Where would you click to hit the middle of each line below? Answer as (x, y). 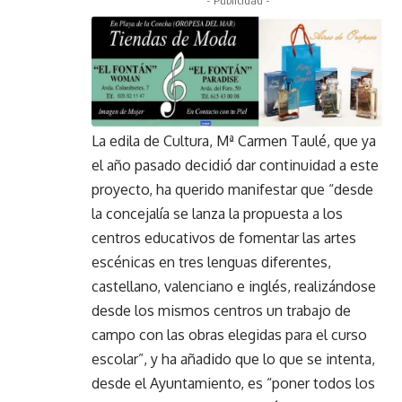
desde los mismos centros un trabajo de (221, 311)
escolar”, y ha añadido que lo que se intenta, (233, 359)
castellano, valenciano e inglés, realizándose (234, 287)
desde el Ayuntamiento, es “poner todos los (233, 384)
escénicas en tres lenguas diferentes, (211, 262)
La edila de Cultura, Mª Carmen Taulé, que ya (234, 141)
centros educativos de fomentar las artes (224, 238)
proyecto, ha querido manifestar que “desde (232, 190)
